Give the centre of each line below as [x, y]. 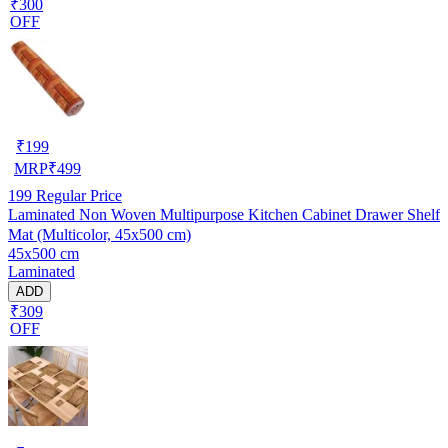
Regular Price [77, 195]
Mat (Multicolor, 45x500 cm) [99, 234]
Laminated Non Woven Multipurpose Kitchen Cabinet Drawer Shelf [224, 214]
